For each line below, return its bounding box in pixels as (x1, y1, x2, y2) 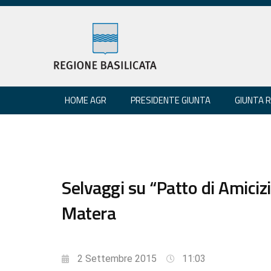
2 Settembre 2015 (77, 252, 157, 264)
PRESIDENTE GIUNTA (131, 93, 211, 107)
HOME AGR (65, 93, 106, 107)
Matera (62, 198, 116, 227)
